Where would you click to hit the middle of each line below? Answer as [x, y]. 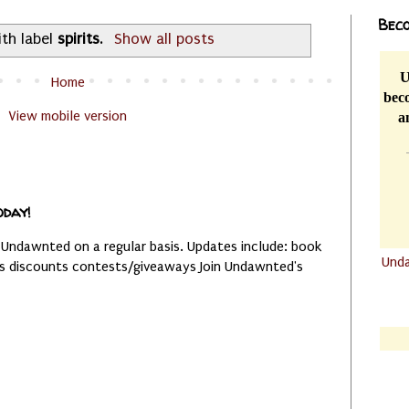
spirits [78, 39]
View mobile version [68, 115]
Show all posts [165, 39]
